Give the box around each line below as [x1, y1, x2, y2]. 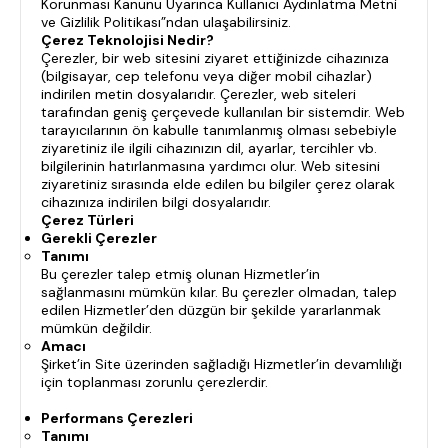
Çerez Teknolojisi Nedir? [41, 31, 214, 49]
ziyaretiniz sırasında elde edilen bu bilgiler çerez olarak [41, 175, 395, 193]
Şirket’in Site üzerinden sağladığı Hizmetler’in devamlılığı [41, 355, 402, 373]
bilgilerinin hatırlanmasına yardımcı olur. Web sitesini [41, 157, 380, 175]
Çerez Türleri [41, 211, 134, 229]
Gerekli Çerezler [41, 229, 157, 247]
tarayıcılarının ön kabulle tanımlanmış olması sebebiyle [41, 121, 397, 139]
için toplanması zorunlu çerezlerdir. [41, 373, 268, 391]
